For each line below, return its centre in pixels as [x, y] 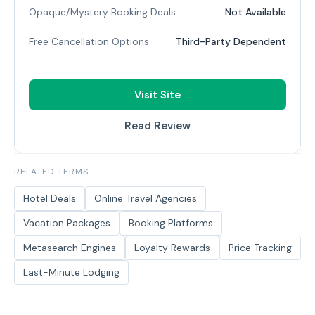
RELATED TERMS [51, 172]
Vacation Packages [67, 223]
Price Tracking [260, 247]
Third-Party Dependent [231, 41]
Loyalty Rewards [172, 247]
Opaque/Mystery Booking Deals [102, 12]
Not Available [256, 12]
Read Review [157, 126]
